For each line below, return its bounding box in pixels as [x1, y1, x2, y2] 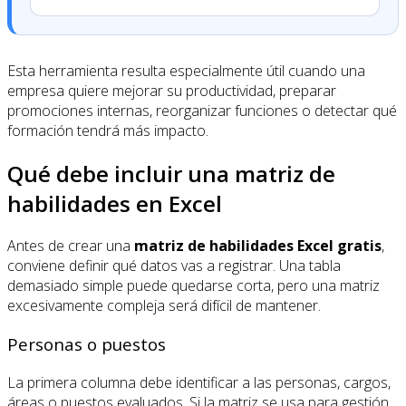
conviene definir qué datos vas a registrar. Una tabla [7, 256, 341, 276]
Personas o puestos [7, 333, 166, 356]
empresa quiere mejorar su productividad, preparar [7, 80, 336, 101]
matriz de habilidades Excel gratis [134, 236, 382, 256]
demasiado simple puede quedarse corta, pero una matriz [7, 275, 380, 296]
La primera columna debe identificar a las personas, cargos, [7, 372, 391, 392]
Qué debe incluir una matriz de [7, 158, 335, 188]
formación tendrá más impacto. [7, 120, 208, 140]
